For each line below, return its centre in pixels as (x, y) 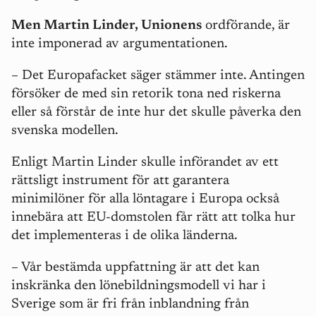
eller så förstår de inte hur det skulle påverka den (156, 113)
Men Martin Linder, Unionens (107, 26)
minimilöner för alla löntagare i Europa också (145, 199)
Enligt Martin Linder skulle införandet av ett (145, 163)
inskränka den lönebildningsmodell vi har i (139, 286)
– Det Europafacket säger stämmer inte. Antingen (158, 76)
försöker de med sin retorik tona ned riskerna (146, 94)
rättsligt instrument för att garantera (120, 181)
